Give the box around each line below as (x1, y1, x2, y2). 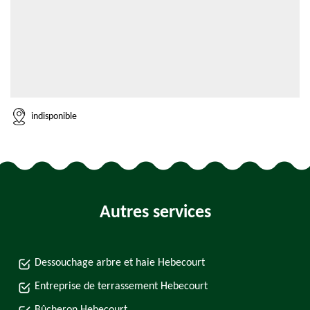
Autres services (99, 203, 211, 222)
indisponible (31, 111, 77, 122)
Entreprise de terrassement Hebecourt (35, 281, 208, 292)
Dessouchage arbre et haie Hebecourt (35, 257, 205, 268)
